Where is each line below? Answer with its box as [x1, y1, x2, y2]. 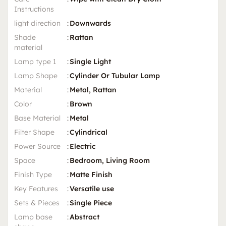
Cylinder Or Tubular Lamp [70, 71, 160, 80]
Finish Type [14, 169, 52, 179]
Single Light [70, 56, 111, 66]
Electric [70, 141, 96, 151]
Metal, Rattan [70, 85, 117, 94]
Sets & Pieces [14, 198, 60, 207]
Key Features [14, 184, 58, 193]
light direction [14, 18, 61, 28]
